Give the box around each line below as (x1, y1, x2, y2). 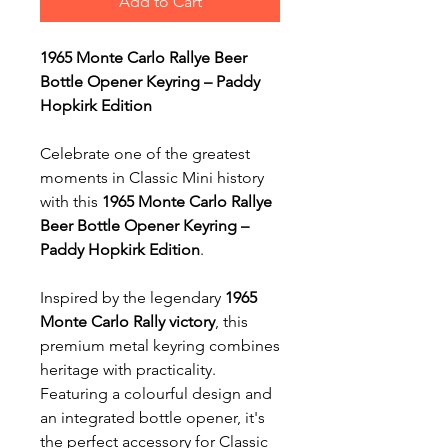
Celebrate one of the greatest (40, 144, 250, 163)
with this (40, 192, 102, 211)
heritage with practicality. (40, 360, 216, 379)
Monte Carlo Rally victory (40, 312, 215, 331)
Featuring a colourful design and (40, 384, 272, 403)
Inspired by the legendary (40, 288, 225, 307)
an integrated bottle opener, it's (40, 408, 265, 427)
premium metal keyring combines (40, 336, 280, 355)
